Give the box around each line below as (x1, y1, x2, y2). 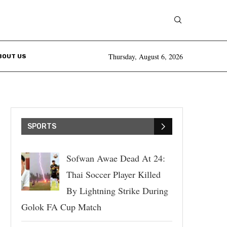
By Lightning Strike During (66, 184, 168, 197)
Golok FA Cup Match (21, 201, 101, 213)
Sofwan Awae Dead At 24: (66, 152, 165, 164)
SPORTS (27, 122, 56, 131)
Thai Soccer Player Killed (66, 168, 161, 180)
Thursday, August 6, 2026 (108, 51, 183, 61)
